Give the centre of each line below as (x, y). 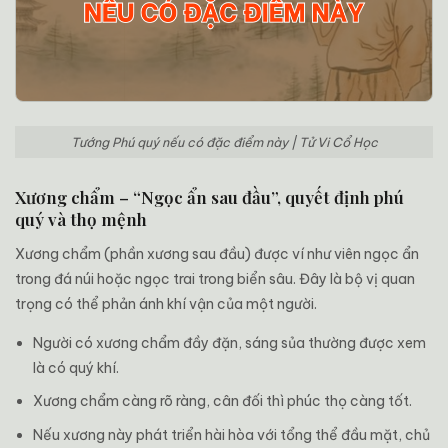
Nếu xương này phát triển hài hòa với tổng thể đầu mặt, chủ (232, 434)
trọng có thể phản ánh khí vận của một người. (166, 304)
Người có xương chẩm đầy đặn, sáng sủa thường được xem (230, 343)
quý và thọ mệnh (81, 219)
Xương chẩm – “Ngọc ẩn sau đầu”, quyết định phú (209, 197)
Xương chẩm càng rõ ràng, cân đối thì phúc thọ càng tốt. (223, 401)
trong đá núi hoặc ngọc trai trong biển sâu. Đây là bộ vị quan (215, 279)
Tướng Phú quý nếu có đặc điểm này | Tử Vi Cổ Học (224, 142)
